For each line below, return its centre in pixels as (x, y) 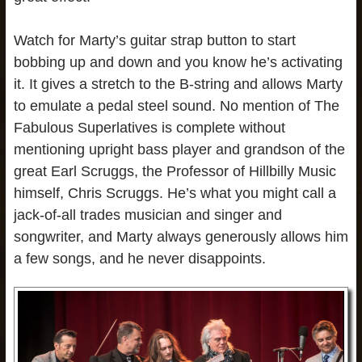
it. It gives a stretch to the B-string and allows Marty (178, 84)
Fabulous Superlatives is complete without (149, 127)
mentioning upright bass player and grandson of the (179, 149)
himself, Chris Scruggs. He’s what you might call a (175, 193)
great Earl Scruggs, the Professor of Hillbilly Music (175, 171)
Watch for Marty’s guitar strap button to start (154, 40)
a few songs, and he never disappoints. (139, 258)
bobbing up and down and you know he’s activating (178, 62)
